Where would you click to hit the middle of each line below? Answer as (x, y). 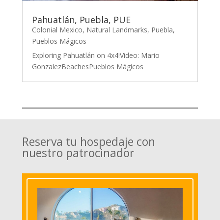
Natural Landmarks (117, 30)
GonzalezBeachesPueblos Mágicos (87, 67)
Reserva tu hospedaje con (88, 142)
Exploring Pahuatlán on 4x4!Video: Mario (96, 55)
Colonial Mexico (57, 30)
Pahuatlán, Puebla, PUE (81, 20)
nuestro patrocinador (78, 153)
